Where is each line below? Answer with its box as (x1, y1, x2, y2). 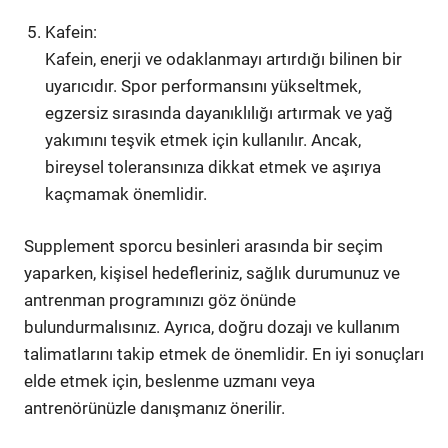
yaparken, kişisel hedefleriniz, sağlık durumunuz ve (24, 263, 400, 283)
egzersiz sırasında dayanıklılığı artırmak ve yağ (45, 102, 394, 123)
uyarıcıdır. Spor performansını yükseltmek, (45, 75, 362, 96)
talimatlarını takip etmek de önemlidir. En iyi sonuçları (24, 344, 424, 364)
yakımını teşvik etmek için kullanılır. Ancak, (45, 129, 362, 150)
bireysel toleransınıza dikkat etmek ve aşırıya (45, 156, 382, 177)
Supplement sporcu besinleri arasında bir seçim (24, 236, 383, 256)
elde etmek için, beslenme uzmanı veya (24, 371, 315, 391)
